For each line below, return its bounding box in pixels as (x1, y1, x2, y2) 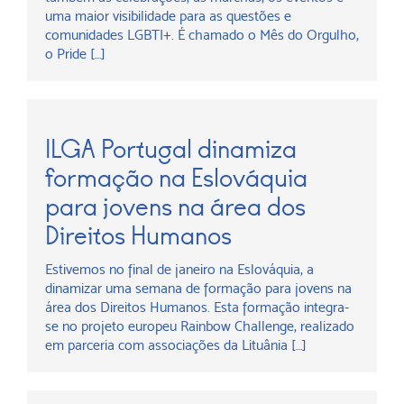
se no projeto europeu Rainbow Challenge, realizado (45, 317, 354, 335)
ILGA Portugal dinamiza (45, 133, 297, 165)
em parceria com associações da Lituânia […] (45, 336, 307, 353)
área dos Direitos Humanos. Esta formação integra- (45, 298, 349, 316)
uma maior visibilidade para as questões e (45, 7, 291, 24)
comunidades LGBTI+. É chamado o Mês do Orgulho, (45, 26, 359, 43)
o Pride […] (45, 45, 106, 62)
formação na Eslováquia (45, 162, 308, 194)
